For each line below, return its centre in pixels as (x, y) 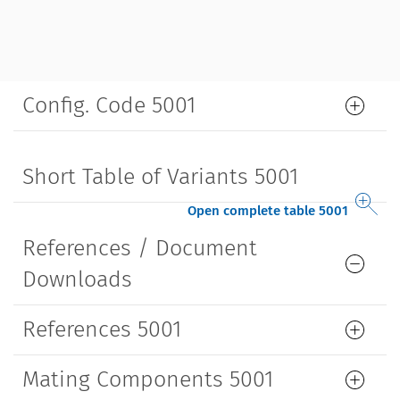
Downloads (77, 280)
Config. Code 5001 (109, 106)
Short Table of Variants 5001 (160, 177)
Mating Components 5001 (148, 380)
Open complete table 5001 (268, 211)
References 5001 (102, 330)
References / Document (140, 249)
